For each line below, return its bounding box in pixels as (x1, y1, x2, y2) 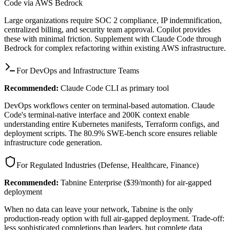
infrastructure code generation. (4, 138, 102, 147)
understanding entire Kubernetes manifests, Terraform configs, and (4, 119, 219, 128)
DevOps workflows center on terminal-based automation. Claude (4, 101, 215, 110)
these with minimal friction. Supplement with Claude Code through (4, 34, 221, 43)
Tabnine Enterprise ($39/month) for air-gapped (61, 178, 212, 187)
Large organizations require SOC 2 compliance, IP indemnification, (4, 15, 222, 25)
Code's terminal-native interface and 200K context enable (4, 110, 189, 119)
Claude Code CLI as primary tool (61, 83, 169, 92)
